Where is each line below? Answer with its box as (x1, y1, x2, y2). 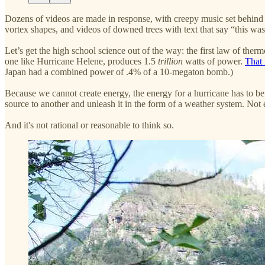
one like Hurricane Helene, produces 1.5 (5, 56, 158, 66)
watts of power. (183, 56, 245, 66)
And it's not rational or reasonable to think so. (5, 119, 174, 130)
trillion (158, 56, 183, 66)
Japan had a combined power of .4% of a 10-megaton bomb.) (5, 66, 235, 77)
